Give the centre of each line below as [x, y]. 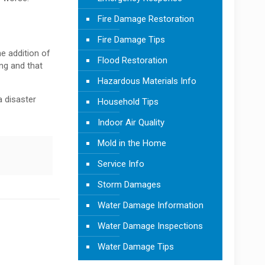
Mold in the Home [132, 143]
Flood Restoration [132, 60]
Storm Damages [129, 184]
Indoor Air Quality [131, 122]
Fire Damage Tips [131, 39]
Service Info [121, 164]
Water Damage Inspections [150, 226]
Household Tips [128, 101]
